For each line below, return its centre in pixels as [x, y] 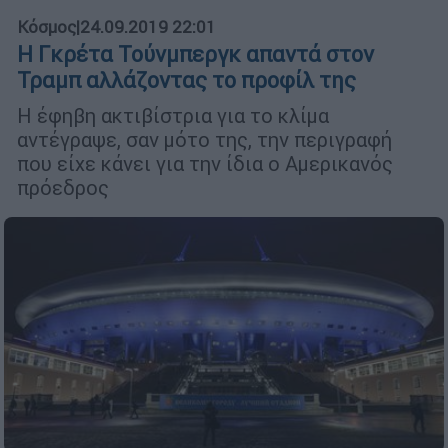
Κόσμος [46, 27]
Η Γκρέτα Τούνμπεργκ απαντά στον [195, 55]
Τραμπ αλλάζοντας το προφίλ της [186, 81]
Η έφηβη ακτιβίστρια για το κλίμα [173, 116]
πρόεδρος [63, 188]
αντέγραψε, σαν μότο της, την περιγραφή [204, 140]
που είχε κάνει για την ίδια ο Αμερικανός [205, 164]
